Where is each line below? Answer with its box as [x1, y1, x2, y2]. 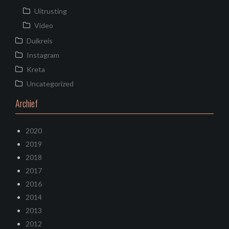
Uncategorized [27, 79, 74, 88]
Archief [15, 96, 38, 110]
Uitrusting [34, 6, 67, 15]
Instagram [27, 50, 59, 59]
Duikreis [27, 36, 53, 45]
